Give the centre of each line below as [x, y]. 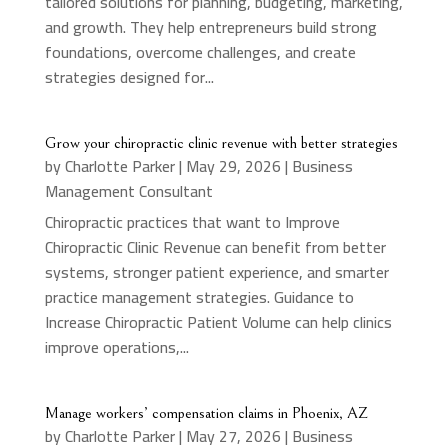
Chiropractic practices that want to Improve [192, 221]
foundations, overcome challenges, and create [200, 51]
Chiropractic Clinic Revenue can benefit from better [215, 246]
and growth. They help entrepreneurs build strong [210, 26]
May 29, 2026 [233, 165]
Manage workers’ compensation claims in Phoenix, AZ [206, 412]
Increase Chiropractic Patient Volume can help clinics [218, 321]
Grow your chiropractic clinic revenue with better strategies [221, 142]
